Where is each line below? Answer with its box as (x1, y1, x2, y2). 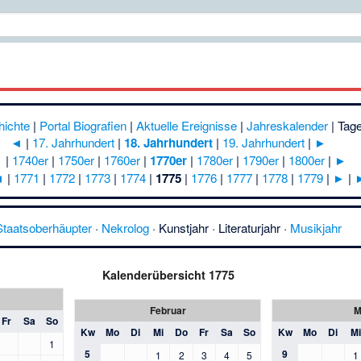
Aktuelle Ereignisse (136, 117, 238, 135)
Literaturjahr (218, 218, 280, 236)
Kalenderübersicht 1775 (102, 267, 234, 284)
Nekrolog (101, 218, 149, 236)
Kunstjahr (158, 218, 209, 236)
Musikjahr (289, 218, 342, 236)
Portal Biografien (39, 117, 127, 135)
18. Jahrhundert (123, 134, 213, 152)
